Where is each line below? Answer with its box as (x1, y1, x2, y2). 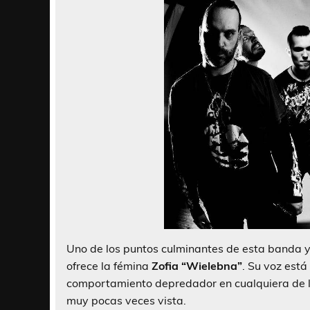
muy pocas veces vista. (66, 293, 186, 308)
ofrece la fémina (66, 259, 152, 273)
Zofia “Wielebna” (152, 259, 242, 273)
